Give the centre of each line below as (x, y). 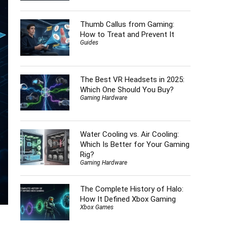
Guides (89, 43)
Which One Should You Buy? (127, 89)
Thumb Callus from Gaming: (127, 25)
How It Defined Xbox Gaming (128, 199)
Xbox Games (97, 207)
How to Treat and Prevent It (127, 35)
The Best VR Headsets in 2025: (132, 79)
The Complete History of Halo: (131, 189)
